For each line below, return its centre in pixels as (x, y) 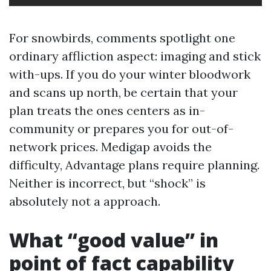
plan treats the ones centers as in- (107, 110)
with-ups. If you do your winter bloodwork (130, 74)
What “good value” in (114, 240)
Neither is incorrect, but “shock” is (107, 183)
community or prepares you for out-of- (121, 129)
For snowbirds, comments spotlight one (122, 38)
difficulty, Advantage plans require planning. (134, 165)
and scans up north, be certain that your (123, 92)
